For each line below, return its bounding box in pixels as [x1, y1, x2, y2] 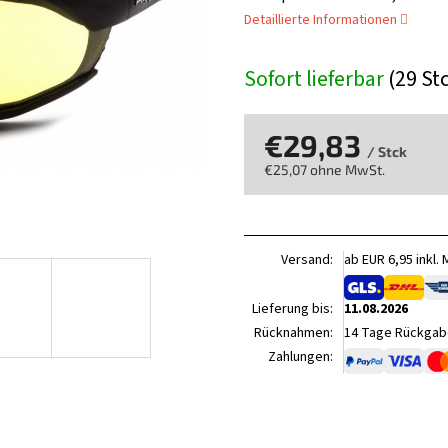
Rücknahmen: [254, 323, 333, 344]
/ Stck [367, 142, 407, 160]
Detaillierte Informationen [244, 9, 397, 30]
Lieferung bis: [252, 299, 333, 320]
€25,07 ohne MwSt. [264, 160, 385, 178]
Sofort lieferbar [244, 62, 388, 95]
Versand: [281, 249, 333, 270]
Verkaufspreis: [263, 178, 355, 196]
